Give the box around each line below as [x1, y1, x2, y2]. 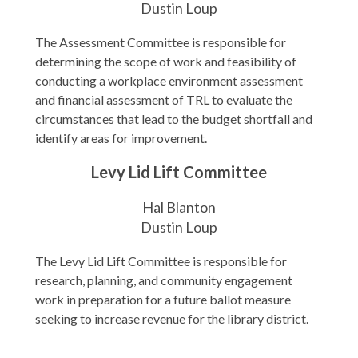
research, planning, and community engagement [35, 272, 292, 288]
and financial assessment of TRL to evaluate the [35, 92, 292, 107]
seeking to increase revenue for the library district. [35, 311, 311, 326]
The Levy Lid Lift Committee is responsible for [35, 253, 287, 268]
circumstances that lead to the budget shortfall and [35, 111, 312, 126]
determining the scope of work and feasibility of [35, 54, 296, 69]
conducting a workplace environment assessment [35, 73, 303, 88]
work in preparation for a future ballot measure [35, 292, 291, 307]
